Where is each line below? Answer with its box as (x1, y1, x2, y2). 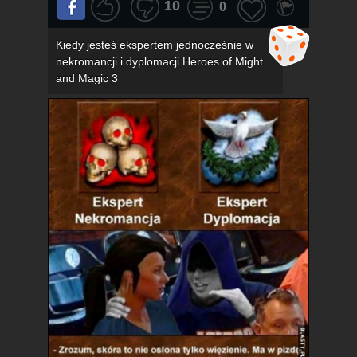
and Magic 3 (56, 72, 118, 85)
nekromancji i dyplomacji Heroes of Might (56, 55, 263, 69)
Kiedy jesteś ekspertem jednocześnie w (56, 38, 253, 52)
